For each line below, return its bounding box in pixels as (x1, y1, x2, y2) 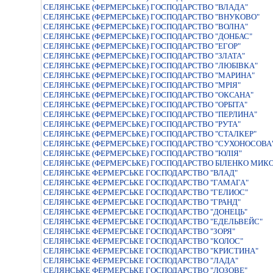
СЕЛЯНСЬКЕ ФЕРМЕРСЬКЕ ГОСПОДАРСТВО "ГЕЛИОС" (43, 188, 248, 197)
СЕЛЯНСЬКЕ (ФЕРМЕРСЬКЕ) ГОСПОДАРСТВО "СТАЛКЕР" (43, 129, 257, 138)
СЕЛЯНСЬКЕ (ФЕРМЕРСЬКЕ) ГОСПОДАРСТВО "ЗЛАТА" (43, 51, 245, 60)
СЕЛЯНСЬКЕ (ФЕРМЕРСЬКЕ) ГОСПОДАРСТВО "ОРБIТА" (43, 100, 247, 109)
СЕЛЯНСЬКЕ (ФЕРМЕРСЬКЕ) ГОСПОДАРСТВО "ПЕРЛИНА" (43, 110, 257, 119)
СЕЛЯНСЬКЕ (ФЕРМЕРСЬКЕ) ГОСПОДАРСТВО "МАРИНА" (43, 71, 255, 80)
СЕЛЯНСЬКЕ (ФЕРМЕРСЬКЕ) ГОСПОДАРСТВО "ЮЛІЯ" (43, 149, 242, 158)
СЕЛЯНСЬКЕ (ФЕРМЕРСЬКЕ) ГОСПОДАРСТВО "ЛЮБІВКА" (43, 61, 258, 70)
